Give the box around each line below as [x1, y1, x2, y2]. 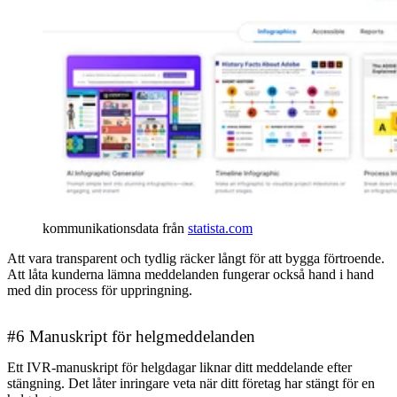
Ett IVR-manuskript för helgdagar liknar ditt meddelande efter [7, 360, 352, 376]
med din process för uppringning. [7, 283, 192, 299]
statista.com [188, 221, 253, 237]
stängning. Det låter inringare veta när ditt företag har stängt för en [7, 376, 375, 392]
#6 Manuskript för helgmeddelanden [7, 327, 255, 346]
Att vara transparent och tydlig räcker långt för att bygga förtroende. [7, 251, 385, 267]
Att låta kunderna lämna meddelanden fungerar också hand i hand [7, 267, 374, 283]
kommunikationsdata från [43, 221, 188, 237]
